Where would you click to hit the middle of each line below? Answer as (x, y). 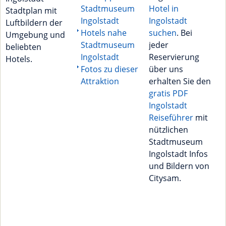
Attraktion (100, 81)
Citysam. (165, 178)
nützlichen (168, 130)
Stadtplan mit (31, 11)
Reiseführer (171, 118)
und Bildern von (179, 166)
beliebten (23, 47)
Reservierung (174, 57)
